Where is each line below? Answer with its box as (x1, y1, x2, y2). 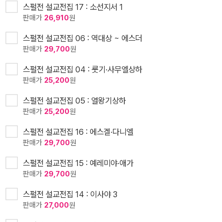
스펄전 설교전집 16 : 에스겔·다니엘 (23, 126, 133, 137)
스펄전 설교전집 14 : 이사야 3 (23, 189, 117, 199)
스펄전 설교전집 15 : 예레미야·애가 (23, 158, 133, 168)
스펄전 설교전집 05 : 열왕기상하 (23, 95, 126, 106)
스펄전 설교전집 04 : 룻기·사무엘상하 (23, 64, 142, 74)
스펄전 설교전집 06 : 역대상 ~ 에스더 (23, 33, 142, 43)
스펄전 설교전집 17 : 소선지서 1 (23, 1, 123, 12)
